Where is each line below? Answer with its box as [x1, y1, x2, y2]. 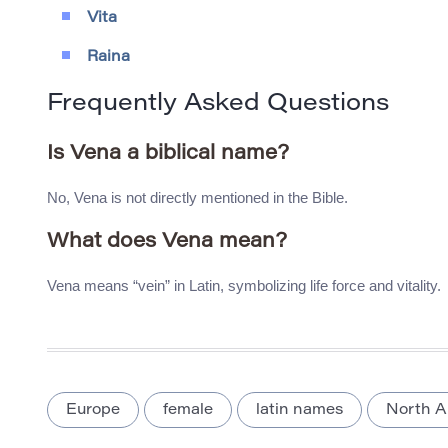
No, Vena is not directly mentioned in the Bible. [47, 189, 348, 207]
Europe [66, 403, 120, 419]
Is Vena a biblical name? [47, 144, 289, 165]
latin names [256, 403, 343, 419]
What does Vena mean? [47, 232, 287, 253]
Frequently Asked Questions [47, 92, 389, 117]
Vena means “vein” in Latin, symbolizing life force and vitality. [47, 277, 441, 295]
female [163, 403, 213, 419]
